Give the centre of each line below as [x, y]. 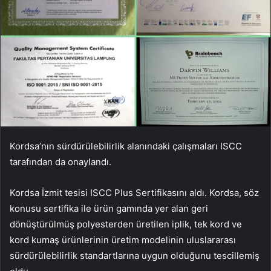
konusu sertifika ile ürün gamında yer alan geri [109, 208]
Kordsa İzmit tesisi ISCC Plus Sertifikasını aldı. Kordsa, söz [134, 192]
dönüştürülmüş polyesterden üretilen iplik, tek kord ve [126, 224]
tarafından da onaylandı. [60, 162]
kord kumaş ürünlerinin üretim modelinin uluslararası [123, 240]
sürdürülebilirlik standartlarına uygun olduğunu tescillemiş [135, 255]
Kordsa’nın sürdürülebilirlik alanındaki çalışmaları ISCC [126, 146]
